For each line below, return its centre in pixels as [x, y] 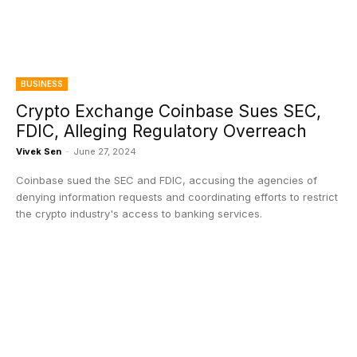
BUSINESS [42, 84]
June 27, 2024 [105, 151]
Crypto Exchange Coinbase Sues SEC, [169, 111]
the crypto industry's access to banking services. [139, 214]
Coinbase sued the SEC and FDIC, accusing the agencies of [167, 180]
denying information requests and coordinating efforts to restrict [177, 197]
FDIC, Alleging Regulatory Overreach [161, 131]
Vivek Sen [39, 151]
